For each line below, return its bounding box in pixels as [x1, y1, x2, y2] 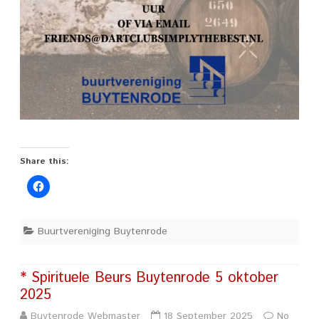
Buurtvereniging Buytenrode [38, 224, 167, 239]
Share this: [20, 155, 69, 167]
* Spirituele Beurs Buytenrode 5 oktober [20, 267, 278, 288]
